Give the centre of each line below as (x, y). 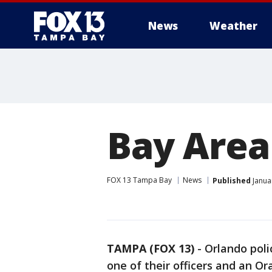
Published (232, 180)
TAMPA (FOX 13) (151, 248)
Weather (233, 26)
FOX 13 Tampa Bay (139, 180)
